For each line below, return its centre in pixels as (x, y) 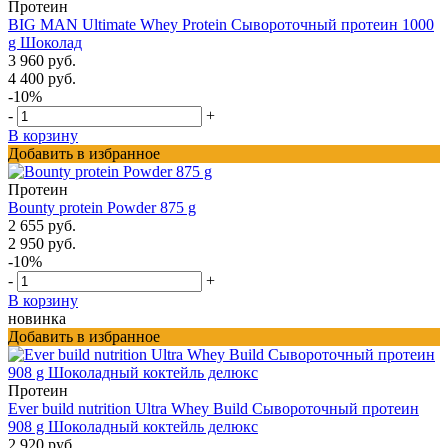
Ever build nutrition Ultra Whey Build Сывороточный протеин (213, 408)
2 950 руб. (42, 243)
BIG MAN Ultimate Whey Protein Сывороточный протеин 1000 (221, 24)
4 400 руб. (42, 78)
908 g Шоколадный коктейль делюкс (133, 426)
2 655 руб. (42, 225)
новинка (37, 318)
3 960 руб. (42, 60)
